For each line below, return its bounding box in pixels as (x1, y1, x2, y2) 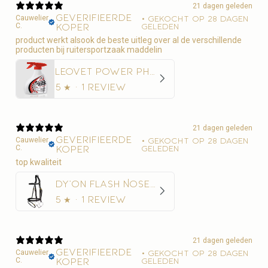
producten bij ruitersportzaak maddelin (16, 44, 162, 54)
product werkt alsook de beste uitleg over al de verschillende (16, 35, 242, 45)
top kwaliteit (16, 157, 62, 167)
